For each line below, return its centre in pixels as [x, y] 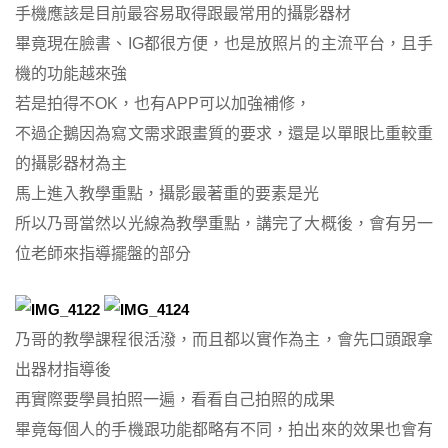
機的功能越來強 [71, 74]
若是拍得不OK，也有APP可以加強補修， [163, 104]
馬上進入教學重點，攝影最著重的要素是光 [167, 194]
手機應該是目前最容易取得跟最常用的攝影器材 [183, 14]
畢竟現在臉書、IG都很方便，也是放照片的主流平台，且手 [224, 44]
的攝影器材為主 [71, 164]
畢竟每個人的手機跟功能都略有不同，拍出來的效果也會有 [224, 430]
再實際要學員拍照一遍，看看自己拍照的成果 [175, 400]
